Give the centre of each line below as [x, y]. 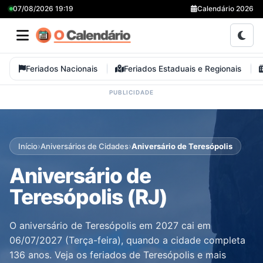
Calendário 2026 [225, 9]
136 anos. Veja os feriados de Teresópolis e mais [118, 255]
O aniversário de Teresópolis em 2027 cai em [110, 225]
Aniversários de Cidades [85, 146]
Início [28, 146]
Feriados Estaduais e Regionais [183, 69]
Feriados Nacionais [62, 69]
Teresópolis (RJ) [89, 197]
